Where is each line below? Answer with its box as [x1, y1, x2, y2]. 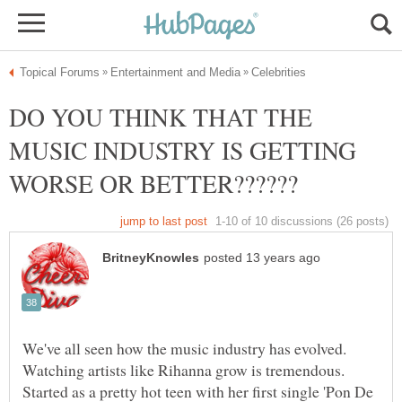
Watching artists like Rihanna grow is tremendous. [22, 359, 345, 381]
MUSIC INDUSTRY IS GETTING [9, 133, 356, 167]
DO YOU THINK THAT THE [9, 100, 312, 134]
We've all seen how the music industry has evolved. [22, 337, 346, 360]
